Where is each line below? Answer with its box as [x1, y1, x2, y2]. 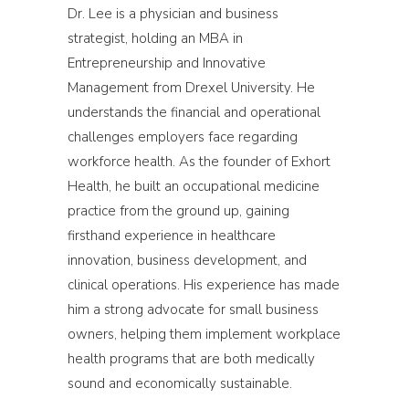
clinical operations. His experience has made [68, 275, 340, 294]
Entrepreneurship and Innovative [68, 53, 266, 72]
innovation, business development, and [68, 250, 307, 269]
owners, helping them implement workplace [68, 324, 341, 343]
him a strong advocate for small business [68, 299, 319, 319]
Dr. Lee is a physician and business [68, 4, 278, 23]
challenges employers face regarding [68, 127, 298, 146]
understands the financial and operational [68, 102, 320, 121]
